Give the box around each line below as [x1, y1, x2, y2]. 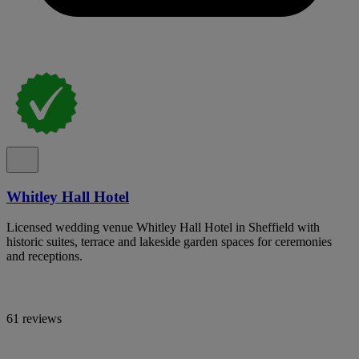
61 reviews [6, 312, 62, 326]
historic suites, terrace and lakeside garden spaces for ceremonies [6, 235, 332, 249]
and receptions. [6, 249, 83, 264]
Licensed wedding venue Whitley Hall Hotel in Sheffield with [6, 220, 320, 235]
